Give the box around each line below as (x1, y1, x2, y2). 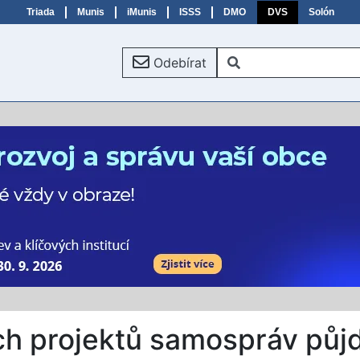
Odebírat (153, 55, 207, 71)
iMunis (126, 6, 157, 18)
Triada (26, 6, 55, 18)
